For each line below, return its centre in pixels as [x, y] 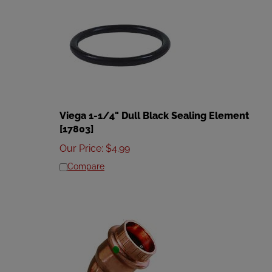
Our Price [80, 143]
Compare [86, 161]
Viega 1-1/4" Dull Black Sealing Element [154, 110]
